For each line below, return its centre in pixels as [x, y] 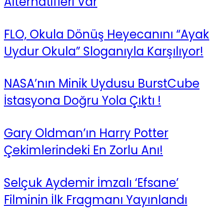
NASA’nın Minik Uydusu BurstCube [102, 84]
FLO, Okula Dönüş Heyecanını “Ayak [107, 34]
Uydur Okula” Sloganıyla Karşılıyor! [104, 51]
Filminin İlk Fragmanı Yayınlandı [96, 200]
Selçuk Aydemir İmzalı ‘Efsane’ [91, 183]
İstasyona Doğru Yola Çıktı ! [82, 101]
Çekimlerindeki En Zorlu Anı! [83, 150]
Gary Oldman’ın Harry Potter [86, 133]
